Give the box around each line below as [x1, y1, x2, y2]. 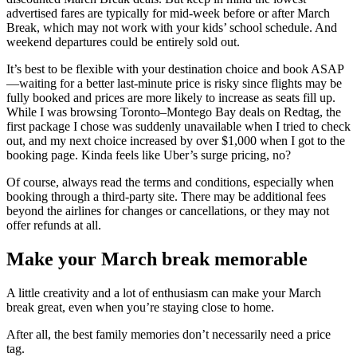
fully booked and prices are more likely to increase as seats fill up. [6, 91, 335, 105]
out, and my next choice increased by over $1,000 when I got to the [6, 134, 345, 148]
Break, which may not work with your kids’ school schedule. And [6, 21, 337, 35]
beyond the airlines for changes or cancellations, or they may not [6, 204, 329, 218]
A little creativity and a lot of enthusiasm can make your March [6, 286, 321, 300]
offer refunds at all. [6, 218, 101, 233]
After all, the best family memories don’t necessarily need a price [6, 328, 331, 342]
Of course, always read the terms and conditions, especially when [6, 175, 334, 190]
